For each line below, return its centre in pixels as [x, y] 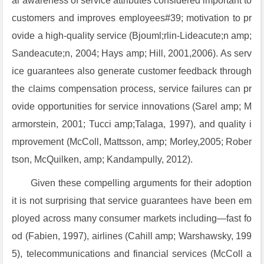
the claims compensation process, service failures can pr [132, 89]
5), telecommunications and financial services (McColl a [132, 254]
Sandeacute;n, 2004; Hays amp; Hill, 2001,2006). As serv [132, 53]
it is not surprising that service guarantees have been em [132, 201]
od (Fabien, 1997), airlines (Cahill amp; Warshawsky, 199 [132, 236]
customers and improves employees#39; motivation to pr [132, 18]
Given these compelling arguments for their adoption [141, 183]
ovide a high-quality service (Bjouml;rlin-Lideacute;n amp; [132, 36]
